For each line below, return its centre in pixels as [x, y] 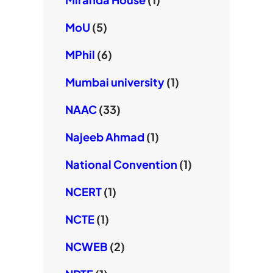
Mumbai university [115, 82]
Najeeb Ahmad [105, 137]
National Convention [121, 165]
